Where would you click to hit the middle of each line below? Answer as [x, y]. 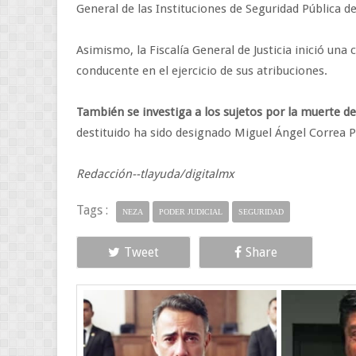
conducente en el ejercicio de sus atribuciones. [202, 71]
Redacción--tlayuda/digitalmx [155, 174]
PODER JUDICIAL [191, 212]
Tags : [92, 210]
